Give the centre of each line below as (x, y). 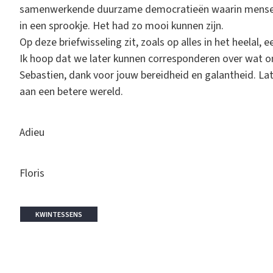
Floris (32, 173)
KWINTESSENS (59, 214)
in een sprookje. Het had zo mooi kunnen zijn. (122, 26)
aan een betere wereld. (71, 91)
